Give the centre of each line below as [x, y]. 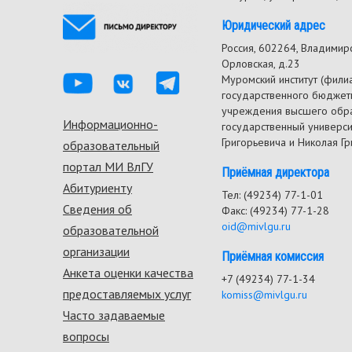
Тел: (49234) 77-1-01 [273, 195]
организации [96, 251]
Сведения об [97, 209]
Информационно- [110, 124]
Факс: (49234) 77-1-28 [276, 211]
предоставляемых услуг [127, 293]
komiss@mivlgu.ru [265, 295]
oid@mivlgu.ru [257, 227]
